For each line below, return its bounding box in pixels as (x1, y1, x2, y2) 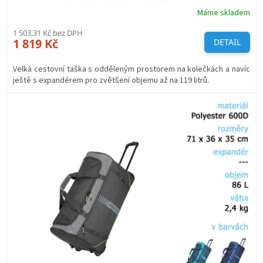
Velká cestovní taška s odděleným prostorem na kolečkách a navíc (13, 63, 250, 75)
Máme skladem (197, 7, 250, 19)
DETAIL (214, 36, 241, 48)
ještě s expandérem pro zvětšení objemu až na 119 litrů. (13, 74, 214, 86)
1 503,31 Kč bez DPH (13, 27, 83, 38)
